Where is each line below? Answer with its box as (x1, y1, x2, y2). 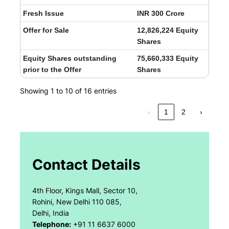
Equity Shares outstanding (23, 54, 117, 63)
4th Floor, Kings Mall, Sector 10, (32, 186, 138, 195)
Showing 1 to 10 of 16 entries (19, 86, 117, 96)
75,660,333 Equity (137, 54, 198, 63)
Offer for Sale (23, 26, 69, 35)
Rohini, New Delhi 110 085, (32, 197, 122, 206)
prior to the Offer (23, 65, 81, 74)
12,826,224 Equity (137, 26, 198, 35)
